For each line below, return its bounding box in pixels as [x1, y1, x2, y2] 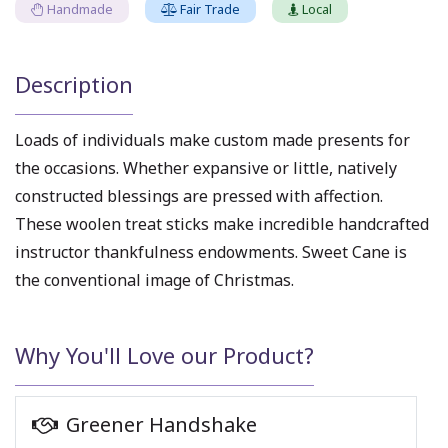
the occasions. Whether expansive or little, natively [15, 156, 397, 179]
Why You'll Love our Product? [15, 339, 314, 370]
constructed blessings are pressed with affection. [15, 184, 383, 207]
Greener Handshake [66, 411, 257, 439]
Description [15, 68, 133, 99]
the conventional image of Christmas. [15, 268, 294, 291]
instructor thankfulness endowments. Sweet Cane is [15, 240, 407, 263]
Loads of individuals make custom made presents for [15, 128, 410, 151]
